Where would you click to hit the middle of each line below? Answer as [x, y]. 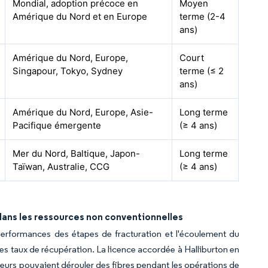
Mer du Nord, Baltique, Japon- [77, 153]
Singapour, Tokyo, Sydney [68, 71]
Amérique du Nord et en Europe [80, 16]
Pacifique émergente [57, 125]
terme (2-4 [203, 16]
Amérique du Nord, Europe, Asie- [83, 112]
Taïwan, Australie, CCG [61, 167]
